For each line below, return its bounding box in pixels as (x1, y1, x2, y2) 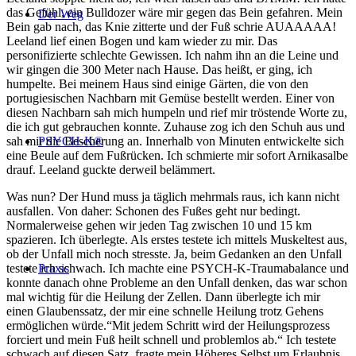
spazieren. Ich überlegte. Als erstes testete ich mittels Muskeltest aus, (6, 232, 347, 246)
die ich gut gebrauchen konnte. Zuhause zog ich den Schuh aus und (6, 119, 345, 133)
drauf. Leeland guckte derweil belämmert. (6, 162, 215, 176)
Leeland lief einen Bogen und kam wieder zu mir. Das (6, 33, 277, 48)
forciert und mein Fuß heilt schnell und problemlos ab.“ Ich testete (6, 332, 336, 346)
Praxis (38, 261, 69, 275)
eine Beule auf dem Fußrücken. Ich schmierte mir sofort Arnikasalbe (6, 148, 348, 162)
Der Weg (38, 7, 83, 21)
